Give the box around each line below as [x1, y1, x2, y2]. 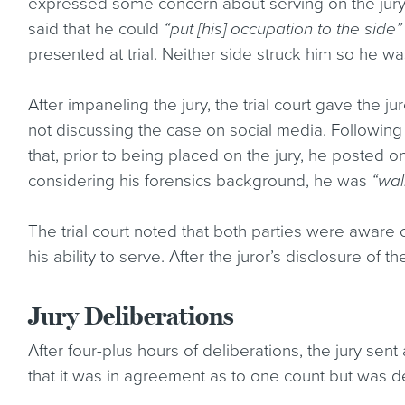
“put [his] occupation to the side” [164, 19, 403, 39]
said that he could [28, 19, 165, 39]
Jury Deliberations [28, 301, 235, 332]
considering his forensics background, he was [28, 171, 372, 191]
